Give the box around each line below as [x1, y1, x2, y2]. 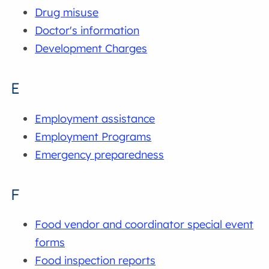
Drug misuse [35, 5, 99, 19]
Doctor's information [35, 23, 140, 37]
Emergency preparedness [35, 147, 165, 162]
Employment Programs [35, 129, 152, 144]
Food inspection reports [35, 253, 156, 268]
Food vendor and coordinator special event [35, 217, 254, 232]
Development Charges [35, 41, 148, 55]
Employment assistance [35, 111, 156, 125]
